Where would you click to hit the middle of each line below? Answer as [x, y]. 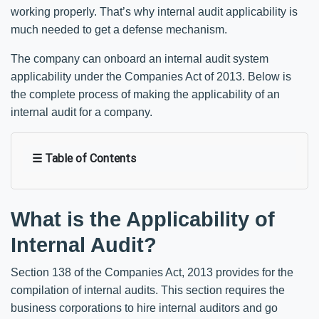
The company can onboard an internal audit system [140, 58]
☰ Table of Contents [84, 158]
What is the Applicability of [143, 219]
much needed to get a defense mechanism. [119, 29]
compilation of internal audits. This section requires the [148, 290]
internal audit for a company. [82, 112]
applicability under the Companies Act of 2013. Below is [151, 76]
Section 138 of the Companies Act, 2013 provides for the [152, 272]
